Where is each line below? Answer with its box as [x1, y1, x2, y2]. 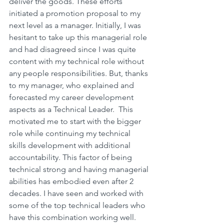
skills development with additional [9, 140, 132, 150]
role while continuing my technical [9, 128, 132, 138]
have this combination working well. [9, 212, 136, 222]
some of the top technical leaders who [9, 200, 147, 210]
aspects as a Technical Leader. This [9, 104, 135, 114]
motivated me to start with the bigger [9, 116, 143, 126]
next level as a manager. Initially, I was [9, 20, 143, 30]
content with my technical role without [9, 56, 146, 66]
